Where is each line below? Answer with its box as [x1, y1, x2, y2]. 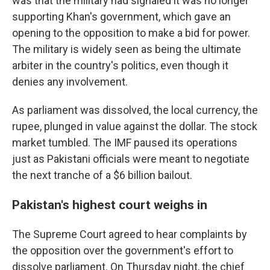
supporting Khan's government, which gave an [12, 10, 231, 24]
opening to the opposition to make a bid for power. [12, 27, 250, 40]
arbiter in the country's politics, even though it [12, 59, 228, 72]
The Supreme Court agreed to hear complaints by [12, 228, 247, 241]
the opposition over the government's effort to [12, 244, 233, 257]
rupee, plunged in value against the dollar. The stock [12, 120, 257, 133]
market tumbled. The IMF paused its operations [12, 136, 237, 149]
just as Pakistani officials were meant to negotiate [12, 152, 250, 166]
